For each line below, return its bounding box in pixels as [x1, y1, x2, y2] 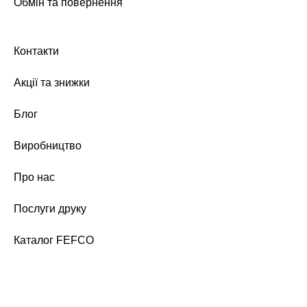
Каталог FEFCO [14, 234, 94, 247]
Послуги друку [14, 203, 86, 215]
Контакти [14, 45, 59, 58]
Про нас [14, 171, 55, 184]
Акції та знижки [14, 77, 90, 89]
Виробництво [14, 140, 82, 152]
